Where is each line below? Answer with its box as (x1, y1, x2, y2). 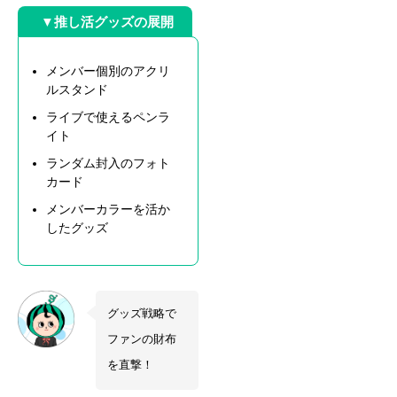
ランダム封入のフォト (46, 155, 170, 170)
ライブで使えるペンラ (46, 109, 170, 124)
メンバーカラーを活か (46, 201, 170, 216)
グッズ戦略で (106, 307, 176, 321)
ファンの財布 (106, 333, 176, 346)
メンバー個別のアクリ (46, 63, 170, 78)
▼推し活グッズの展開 (41, 14, 174, 30)
